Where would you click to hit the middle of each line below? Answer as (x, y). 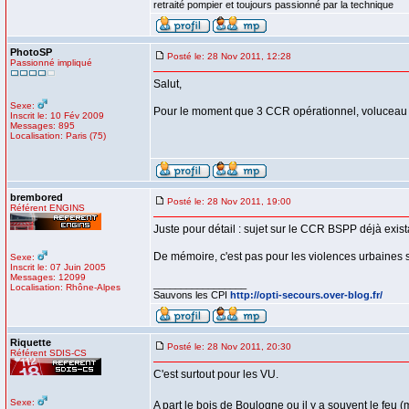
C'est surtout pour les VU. (216, 374)
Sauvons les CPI (192, 295)
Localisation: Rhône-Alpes (65, 287)
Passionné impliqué (51, 63)
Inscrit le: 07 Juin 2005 (58, 267)
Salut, (168, 84)
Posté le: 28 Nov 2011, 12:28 (229, 56)
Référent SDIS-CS (48, 353)
